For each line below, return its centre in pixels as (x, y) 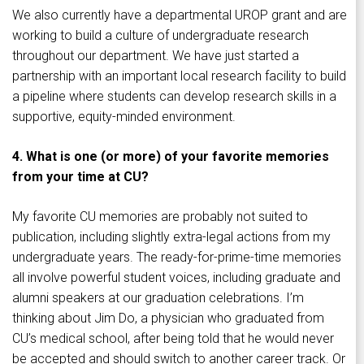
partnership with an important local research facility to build (179, 76)
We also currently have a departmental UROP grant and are (180, 15)
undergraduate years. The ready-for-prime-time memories (177, 258)
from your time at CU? (80, 177)
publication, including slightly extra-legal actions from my (171, 237)
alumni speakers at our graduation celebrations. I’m (158, 298)
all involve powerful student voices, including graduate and (176, 278)
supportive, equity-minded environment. (124, 117)
